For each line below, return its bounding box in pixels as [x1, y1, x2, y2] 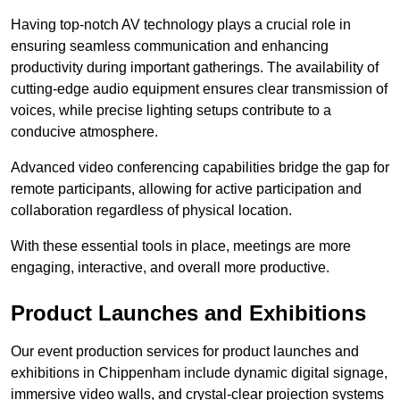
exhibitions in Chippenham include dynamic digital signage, [11, 364, 387, 380]
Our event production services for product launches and [11, 343, 359, 359]
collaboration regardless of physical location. [11, 202, 292, 218]
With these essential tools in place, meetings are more [11, 237, 351, 254]
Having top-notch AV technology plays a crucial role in [11, 16, 351, 32]
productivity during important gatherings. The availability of [11, 59, 379, 75]
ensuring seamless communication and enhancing [11, 37, 329, 54]
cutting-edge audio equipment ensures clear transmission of [11, 80, 387, 96]
